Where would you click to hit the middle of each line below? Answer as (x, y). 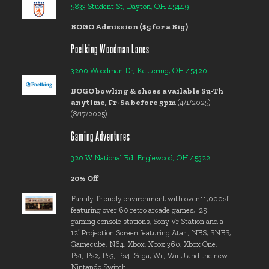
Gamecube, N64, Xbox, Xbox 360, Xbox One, (144, 244)
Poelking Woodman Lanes (110, 48)
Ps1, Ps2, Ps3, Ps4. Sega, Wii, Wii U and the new (150, 255)
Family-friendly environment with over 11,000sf (150, 198)
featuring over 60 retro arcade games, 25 (139, 210)
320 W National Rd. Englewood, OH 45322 (141, 158)
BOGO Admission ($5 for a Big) (130, 27)
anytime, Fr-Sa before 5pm (124, 102)
